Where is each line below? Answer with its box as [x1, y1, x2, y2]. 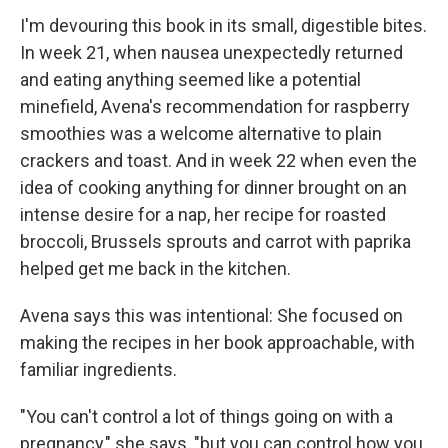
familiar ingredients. [20, 359, 177, 380]
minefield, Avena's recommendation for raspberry [20, 96, 410, 117]
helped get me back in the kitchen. [20, 258, 291, 279]
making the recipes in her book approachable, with [20, 332, 415, 353]
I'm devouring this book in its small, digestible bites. [20, 15, 427, 36]
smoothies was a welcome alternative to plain [20, 123, 382, 144]
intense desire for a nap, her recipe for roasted [20, 204, 386, 225]
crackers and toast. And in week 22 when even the [20, 150, 417, 171]
